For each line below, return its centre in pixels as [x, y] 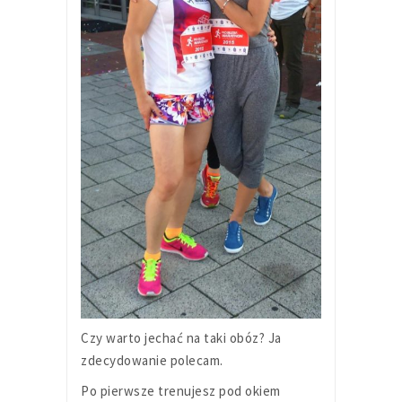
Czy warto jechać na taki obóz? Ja [181, 337]
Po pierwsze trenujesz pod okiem [181, 390]
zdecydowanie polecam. [152, 360]
